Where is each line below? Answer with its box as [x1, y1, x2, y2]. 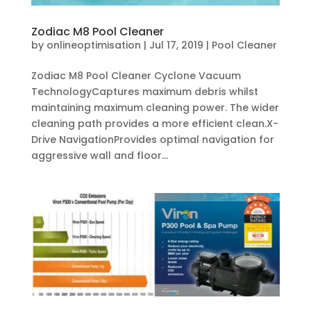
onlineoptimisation [46, 38, 141, 53]
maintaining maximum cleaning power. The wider [31, 101, 279, 115]
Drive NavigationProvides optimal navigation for [31, 133, 274, 147]
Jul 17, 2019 [149, 38, 203, 53]
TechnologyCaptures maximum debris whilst [31, 85, 258, 99]
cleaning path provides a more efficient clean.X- [31, 117, 278, 131]
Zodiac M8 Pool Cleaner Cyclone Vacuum [31, 69, 241, 83]
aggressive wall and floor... [31, 149, 168, 163]
